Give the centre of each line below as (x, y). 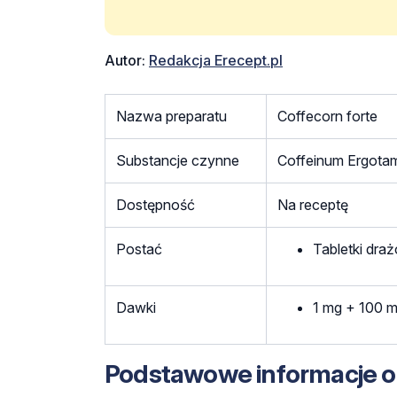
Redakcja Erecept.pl (216, 61)
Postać (139, 249)
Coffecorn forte (327, 117)
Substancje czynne (178, 161)
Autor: (127, 61)
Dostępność (156, 205)
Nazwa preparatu (171, 117)
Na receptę (313, 205)
